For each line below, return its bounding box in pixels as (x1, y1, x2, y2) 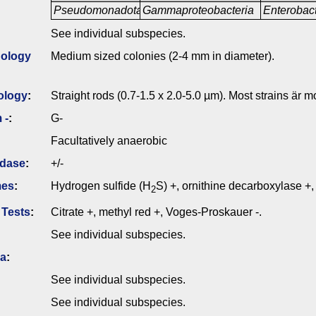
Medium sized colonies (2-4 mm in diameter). (51, 50, 274, 63)
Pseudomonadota (54, 4, 143, 17)
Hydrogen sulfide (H (51, 180, 151, 193)
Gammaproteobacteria (142, 4, 255, 17)
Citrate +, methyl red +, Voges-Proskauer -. (51, 206, 262, 219)
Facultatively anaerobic (51, 135, 167, 147)
